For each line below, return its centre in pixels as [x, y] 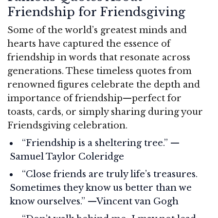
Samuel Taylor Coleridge [67, 156]
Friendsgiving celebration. [67, 125]
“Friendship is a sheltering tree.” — [101, 143]
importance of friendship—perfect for [94, 98]
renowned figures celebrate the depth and [104, 84]
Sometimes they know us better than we [101, 188]
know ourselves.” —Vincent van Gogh [94, 201]
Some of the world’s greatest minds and [97, 30]
